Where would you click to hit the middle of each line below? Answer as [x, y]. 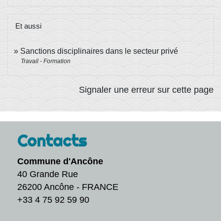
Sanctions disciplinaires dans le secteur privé [99, 51]
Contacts [52, 140]
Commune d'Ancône [60, 161]
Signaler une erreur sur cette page [146, 90]
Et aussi [28, 26]
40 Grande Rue [48, 174]
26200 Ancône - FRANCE [68, 187]
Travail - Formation [46, 61]
